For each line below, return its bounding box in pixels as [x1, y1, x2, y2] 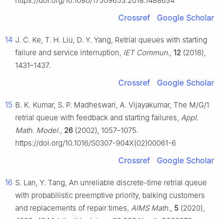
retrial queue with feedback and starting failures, [15, 113, 181, 123]
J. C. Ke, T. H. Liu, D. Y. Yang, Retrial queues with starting [15, 35, 207, 45]
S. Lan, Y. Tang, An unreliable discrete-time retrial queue [15, 178, 207, 188]
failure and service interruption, [15, 48, 123, 58]
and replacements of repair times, [15, 203, 131, 213]
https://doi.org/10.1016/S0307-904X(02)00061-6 [15, 138, 176, 148]
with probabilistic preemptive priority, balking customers [15, 191, 205, 200]
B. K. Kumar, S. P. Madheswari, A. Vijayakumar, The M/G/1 [15, 100, 209, 110]
